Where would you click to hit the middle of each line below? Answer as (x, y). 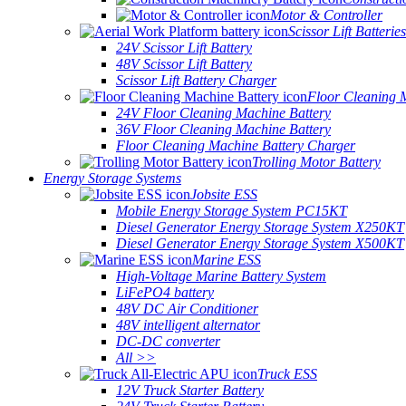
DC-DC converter (168, 341)
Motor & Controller (326, 15)
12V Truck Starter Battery (190, 390)
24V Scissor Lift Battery (184, 48)
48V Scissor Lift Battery (184, 64)
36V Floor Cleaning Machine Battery (223, 129)
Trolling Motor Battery (316, 162)
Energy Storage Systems (112, 178)
